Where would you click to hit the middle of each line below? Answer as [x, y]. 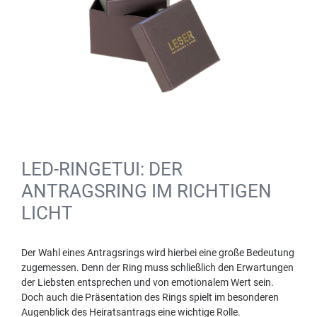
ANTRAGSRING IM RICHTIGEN [146, 191]
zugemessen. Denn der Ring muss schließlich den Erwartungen [157, 267]
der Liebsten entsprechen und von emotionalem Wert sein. [148, 282]
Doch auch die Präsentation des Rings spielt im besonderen [150, 297]
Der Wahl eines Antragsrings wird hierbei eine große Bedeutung [158, 253]
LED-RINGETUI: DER [102, 169]
